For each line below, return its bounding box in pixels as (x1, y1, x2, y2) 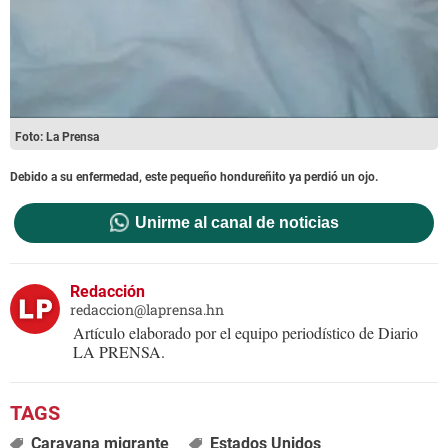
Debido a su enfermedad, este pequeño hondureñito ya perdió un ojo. (10, 169, 378, 184)
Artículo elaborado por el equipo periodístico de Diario (73, 322, 418, 344)
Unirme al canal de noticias (134, 214, 339, 232)
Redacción (70, 282, 145, 302)
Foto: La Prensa (15, 129, 99, 144)
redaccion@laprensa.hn (70, 300, 224, 320)
